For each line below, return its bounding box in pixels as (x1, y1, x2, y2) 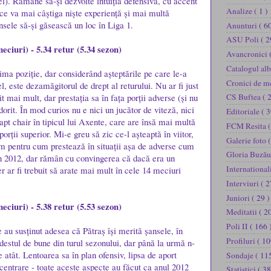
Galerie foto (226, 134, 268, 146)
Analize (226, 5, 254, 16)
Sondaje (226, 249, 255, 261)
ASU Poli (226, 34, 261, 45)
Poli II (226, 221, 250, 232)
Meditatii (226, 206, 259, 218)
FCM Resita (226, 120, 268, 131)
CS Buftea (226, 91, 263, 103)
